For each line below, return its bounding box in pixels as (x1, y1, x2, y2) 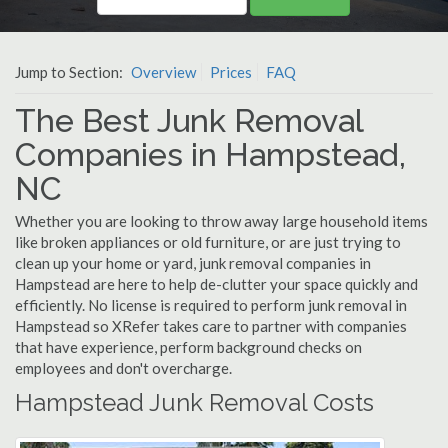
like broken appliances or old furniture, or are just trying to (15, 233, 401, 251)
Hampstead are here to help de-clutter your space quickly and (15, 275, 418, 293)
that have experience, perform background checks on (15, 338, 362, 356)
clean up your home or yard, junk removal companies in (15, 254, 371, 272)
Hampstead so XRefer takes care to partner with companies (15, 317, 407, 335)
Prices (210, 63, 252, 81)
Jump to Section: (15, 63, 126, 81)
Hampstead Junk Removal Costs (15, 388, 374, 417)
